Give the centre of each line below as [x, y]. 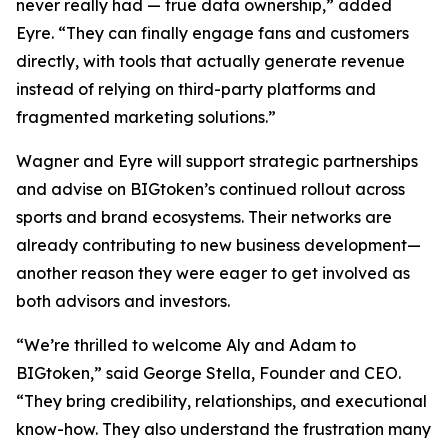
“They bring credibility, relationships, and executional [221, 401]
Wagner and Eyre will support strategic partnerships [217, 161]
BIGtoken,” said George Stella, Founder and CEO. [208, 373]
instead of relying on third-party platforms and [196, 89]
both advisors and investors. [123, 301]
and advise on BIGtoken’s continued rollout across [210, 189]
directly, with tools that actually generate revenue [210, 61]
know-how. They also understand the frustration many [223, 429]
